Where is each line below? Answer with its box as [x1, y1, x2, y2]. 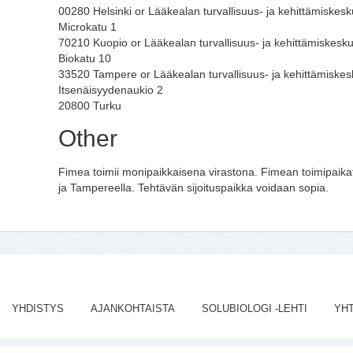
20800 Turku [58, 99, 121, 112]
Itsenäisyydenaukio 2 [58, 84, 163, 96]
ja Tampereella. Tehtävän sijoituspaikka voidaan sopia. [58, 181, 329, 194]
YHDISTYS [11, 303, 64, 314]
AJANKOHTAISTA [90, 303, 175, 314]
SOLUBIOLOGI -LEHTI [201, 303, 307, 314]
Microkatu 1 [58, 20, 117, 33]
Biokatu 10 [58, 52, 111, 65]
